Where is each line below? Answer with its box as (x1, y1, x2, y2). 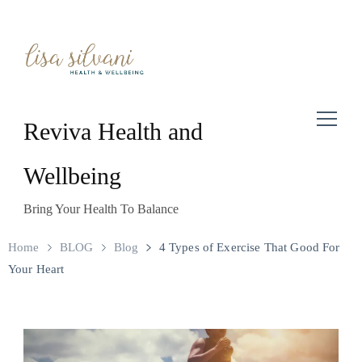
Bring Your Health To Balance (23, 202, 179, 217)
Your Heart (8, 263, 65, 276)
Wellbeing (23, 162, 121, 190)
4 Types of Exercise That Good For (158, 241, 340, 255)
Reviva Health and (23, 118, 203, 145)
